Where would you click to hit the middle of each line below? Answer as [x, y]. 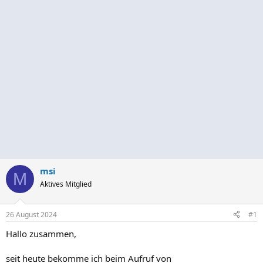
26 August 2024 [31, 214]
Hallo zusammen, [41, 233]
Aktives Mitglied [66, 184]
